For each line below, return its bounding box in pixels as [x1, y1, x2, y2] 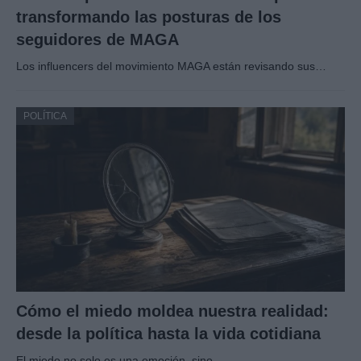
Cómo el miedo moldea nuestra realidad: [16, 301, 329, 320]
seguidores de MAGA [16, 30, 179, 48]
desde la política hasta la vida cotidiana [16, 324, 321, 342]
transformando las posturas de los [16, 7, 281, 26]
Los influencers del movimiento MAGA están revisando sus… [16, 59, 326, 73]
